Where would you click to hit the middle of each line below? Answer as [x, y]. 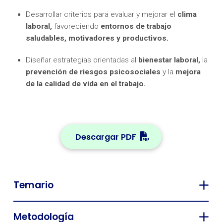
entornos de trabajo [136, 26]
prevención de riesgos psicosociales [93, 72]
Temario [33, 185]
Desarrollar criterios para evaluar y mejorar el [102, 14]
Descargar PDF [106, 137]
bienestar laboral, [169, 60]
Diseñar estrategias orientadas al [82, 60]
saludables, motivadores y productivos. [97, 38]
